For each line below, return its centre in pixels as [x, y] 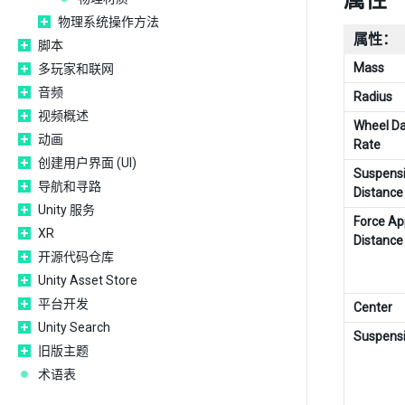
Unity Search [74, 327]
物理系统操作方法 [108, 22]
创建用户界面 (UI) [87, 163]
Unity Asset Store [88, 280]
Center [373, 307]
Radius [373, 97]
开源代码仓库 [76, 257]
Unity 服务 [66, 210]
